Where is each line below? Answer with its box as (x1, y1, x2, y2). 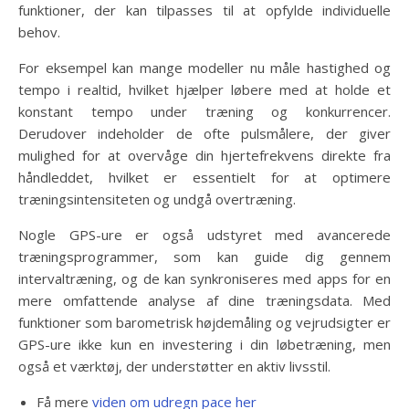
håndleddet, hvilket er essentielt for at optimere (18, 168, 391, 186)
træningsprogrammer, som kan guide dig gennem (18, 247, 391, 266)
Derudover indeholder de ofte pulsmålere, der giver (18, 124, 391, 142)
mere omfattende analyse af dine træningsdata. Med (18, 291, 391, 309)
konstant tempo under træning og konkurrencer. (18, 102, 391, 121)
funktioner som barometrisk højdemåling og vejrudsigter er (18, 313, 391, 331)
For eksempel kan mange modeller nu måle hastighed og (18, 58, 391, 77)
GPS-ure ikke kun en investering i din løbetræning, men (18, 335, 391, 353)
